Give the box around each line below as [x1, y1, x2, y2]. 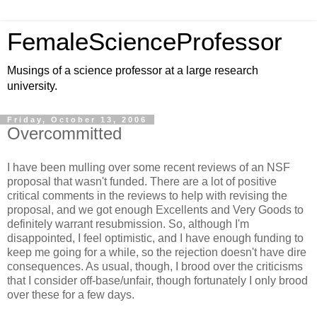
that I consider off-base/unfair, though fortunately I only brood [7, 274, 308, 287]
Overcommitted [7, 124, 122, 143]
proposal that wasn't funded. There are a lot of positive [7, 175, 277, 188]
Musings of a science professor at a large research [7, 64, 258, 76]
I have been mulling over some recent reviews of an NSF [7, 161, 290, 173]
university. [7, 80, 57, 92]
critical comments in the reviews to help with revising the [7, 189, 287, 202]
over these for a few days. [7, 288, 134, 301]
